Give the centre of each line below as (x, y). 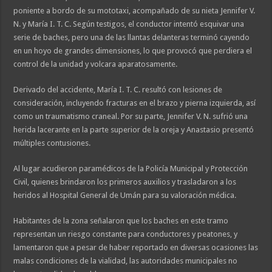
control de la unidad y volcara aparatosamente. (96, 64)
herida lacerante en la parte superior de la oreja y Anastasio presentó (134, 130)
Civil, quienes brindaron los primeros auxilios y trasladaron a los (125, 182)
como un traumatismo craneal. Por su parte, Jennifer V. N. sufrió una (131, 117)
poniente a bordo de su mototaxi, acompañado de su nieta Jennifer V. (134, 11)
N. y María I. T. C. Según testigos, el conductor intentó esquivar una (129, 24)
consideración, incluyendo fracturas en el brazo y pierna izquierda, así (135, 103)
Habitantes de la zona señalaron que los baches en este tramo (121, 221)
